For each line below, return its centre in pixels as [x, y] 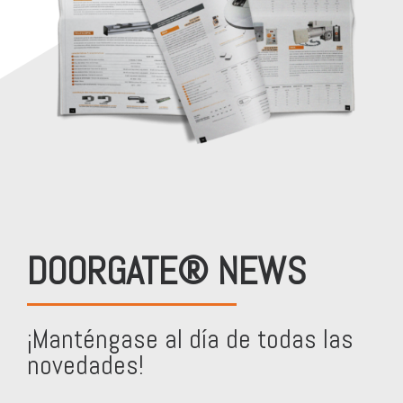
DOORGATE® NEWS [166, 271]
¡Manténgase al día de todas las [190, 339]
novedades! [85, 365]
